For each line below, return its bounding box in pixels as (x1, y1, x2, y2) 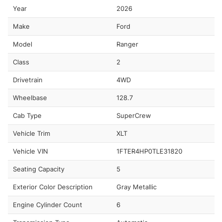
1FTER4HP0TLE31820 (116, 147, 182, 155)
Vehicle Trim (13, 129, 50, 137)
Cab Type (13, 111, 42, 119)
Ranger (116, 40, 138, 48)
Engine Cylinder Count (13, 200, 82, 209)
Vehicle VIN (13, 147, 48, 155)
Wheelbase (13, 93, 47, 102)
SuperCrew (116, 111, 151, 119)
